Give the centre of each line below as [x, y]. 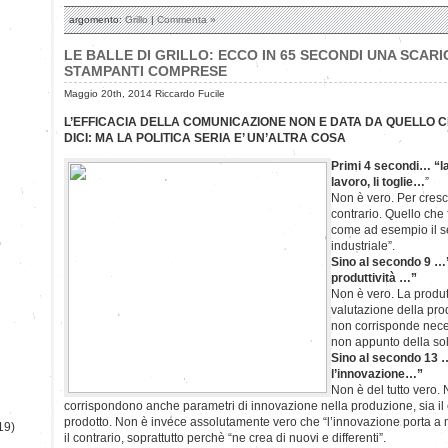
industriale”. [363, 245]
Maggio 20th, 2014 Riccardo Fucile [144, 93]
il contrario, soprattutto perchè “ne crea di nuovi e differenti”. [225, 437]
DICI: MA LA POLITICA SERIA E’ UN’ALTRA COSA [205, 137]
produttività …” [374, 277]
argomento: [97, 19]
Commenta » [186, 19]
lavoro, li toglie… [378, 181]
